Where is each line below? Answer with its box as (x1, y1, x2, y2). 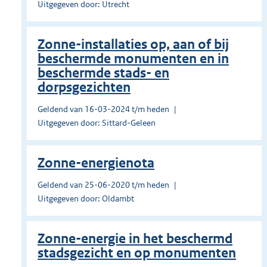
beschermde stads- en (38, 65, 169, 82)
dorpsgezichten (38, 79, 131, 96)
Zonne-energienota (38, 155, 154, 172)
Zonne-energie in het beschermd (38, 231, 232, 247)
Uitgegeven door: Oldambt (38, 193, 134, 204)
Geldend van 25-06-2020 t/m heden (38, 179, 169, 191)
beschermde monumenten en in (38, 51, 229, 67)
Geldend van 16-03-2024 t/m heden (38, 104, 169, 115)
